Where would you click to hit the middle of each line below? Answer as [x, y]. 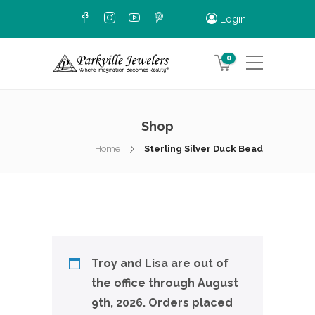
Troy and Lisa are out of [160, 263]
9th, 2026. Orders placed [162, 303]
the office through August [165, 283]
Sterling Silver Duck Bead [204, 149]
